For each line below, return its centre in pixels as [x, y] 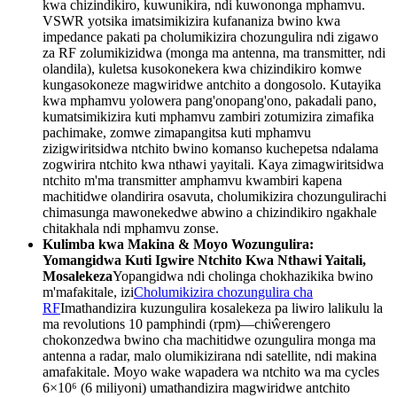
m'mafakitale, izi [88, 292]
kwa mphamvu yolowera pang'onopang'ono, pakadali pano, [210, 100]
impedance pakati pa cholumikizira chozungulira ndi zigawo [210, 36]
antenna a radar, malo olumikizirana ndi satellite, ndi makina [210, 355]
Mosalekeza [78, 276]
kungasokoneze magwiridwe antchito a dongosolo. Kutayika [212, 84]
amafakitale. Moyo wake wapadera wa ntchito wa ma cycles [211, 371]
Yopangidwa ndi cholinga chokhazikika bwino [243, 276]
